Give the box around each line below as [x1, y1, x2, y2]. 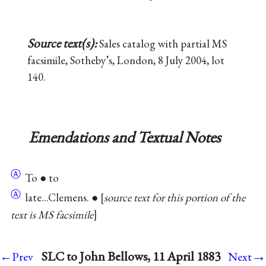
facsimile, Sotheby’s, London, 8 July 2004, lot [27, 52, 224, 68]
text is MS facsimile [10, 207, 93, 222]
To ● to [22, 170, 59, 186]
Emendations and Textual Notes [28, 126, 221, 148]
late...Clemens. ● [22, 190, 100, 205]
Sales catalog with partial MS [99, 36, 227, 51]
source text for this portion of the [103, 190, 245, 205]
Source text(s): [27, 34, 99, 51]
